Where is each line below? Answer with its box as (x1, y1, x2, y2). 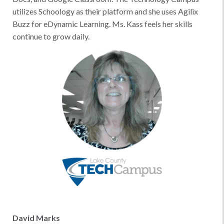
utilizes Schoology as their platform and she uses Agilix (12, 6, 198, 16)
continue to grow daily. (12, 31, 89, 41)
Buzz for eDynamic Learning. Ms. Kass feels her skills (12, 19, 192, 28)
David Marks (12, 213, 60, 222)
